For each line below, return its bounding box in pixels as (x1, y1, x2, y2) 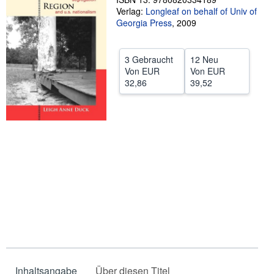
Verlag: (116, 5, 146, 17)
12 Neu (190, 53, 218, 65)
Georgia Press (116, 17, 172, 29)
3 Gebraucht (125, 53, 173, 65)
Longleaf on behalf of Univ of (146, 5, 257, 17)
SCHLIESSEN (108, 10, 162, 23)
